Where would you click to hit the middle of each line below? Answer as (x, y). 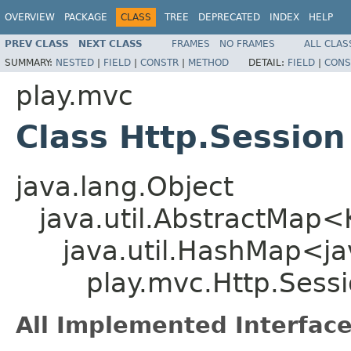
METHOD (208, 62)
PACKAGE (86, 17)
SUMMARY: (30, 62)
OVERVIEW (30, 17)
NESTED (75, 62)
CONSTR (159, 62)
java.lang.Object (125, 186)
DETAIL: (268, 62)
